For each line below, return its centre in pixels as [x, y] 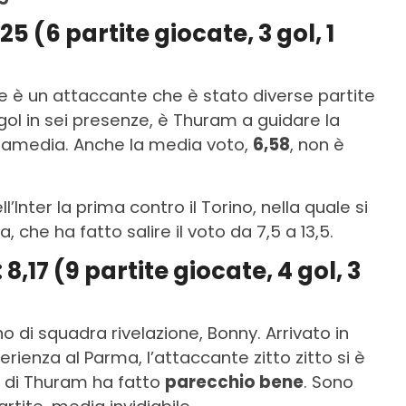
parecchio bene [234, 382]
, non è [317, 144]
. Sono [329, 382]
